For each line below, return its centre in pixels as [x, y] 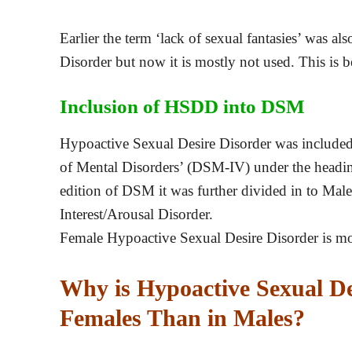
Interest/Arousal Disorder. [136, 214]
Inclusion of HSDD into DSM [182, 106]
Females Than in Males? [182, 317]
